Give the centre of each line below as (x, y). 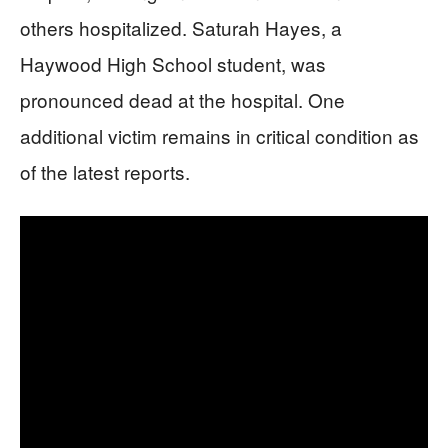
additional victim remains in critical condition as (219, 135)
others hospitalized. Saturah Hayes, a (181, 27)
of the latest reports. (105, 171)
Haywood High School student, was (173, 63)
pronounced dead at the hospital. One (182, 99)
